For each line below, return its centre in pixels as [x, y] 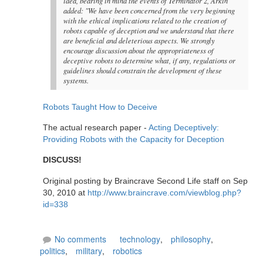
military [89, 250]
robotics [127, 250]
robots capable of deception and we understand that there [149, 31]
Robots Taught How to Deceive [100, 107]
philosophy [191, 239]
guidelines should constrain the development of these [143, 71]
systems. [76, 81]
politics [53, 250]
